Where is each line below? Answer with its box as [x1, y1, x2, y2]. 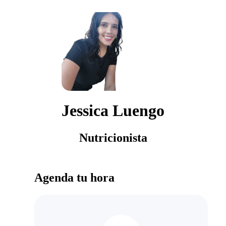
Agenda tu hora [34, 171, 115, 184]
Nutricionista [79, 131, 147, 144]
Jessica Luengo [62, 101, 164, 120]
